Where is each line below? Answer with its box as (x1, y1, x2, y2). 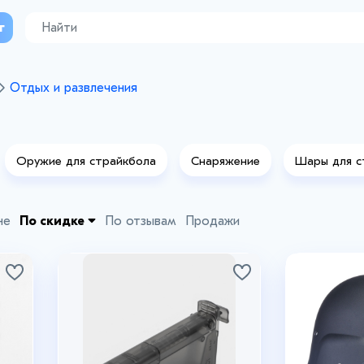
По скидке (19, 214, 88, 228)
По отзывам (105, 214, 176, 228)
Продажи (185, 214, 240, 228)
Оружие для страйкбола (16, 154, 156, 168)
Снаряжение (191, 154, 260, 168)
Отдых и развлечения (10, 80, 137, 95)
